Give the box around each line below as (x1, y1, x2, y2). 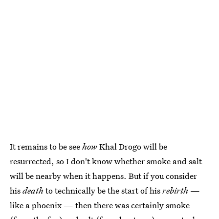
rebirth (162, 185, 188, 197)
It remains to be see (10, 141, 82, 153)
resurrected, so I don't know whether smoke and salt (10, 155, 202, 167)
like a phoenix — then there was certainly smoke (10, 199, 190, 211)
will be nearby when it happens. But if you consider (10, 170, 197, 182)
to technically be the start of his (44, 185, 162, 197)
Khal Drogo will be (97, 141, 167, 153)
